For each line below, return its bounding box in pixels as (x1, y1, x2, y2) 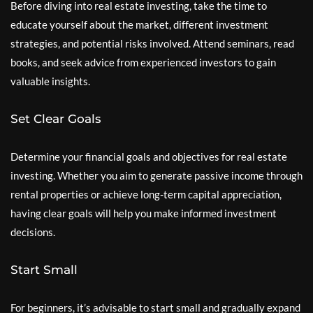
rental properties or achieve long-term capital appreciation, (10, 187, 282, 201)
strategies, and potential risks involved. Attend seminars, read (10, 36, 294, 50)
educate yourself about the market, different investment (10, 17, 268, 31)
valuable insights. (10, 74, 90, 87)
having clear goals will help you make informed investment (10, 206, 277, 219)
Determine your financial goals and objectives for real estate (10, 150, 287, 163)
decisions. (10, 225, 55, 238)
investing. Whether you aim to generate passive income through (10, 168, 303, 182)
